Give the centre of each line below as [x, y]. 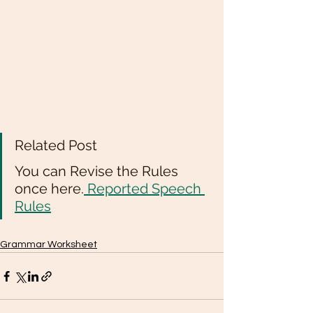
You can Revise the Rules [98, 171]
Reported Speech [144, 189]
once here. [49, 189]
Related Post [58, 145]
